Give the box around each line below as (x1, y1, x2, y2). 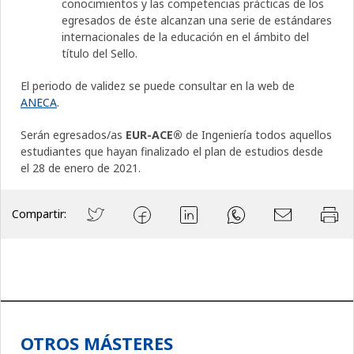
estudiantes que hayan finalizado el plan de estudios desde (21, 143, 323, 159)
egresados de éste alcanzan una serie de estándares (62, 12, 332, 28)
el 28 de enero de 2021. (21, 160, 141, 175)
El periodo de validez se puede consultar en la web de (21, 77, 295, 93)
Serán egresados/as (21, 126, 126, 142)
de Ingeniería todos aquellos (186, 126, 332, 142)
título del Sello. (62, 45, 137, 61)
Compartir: (12, 206, 66, 222)
